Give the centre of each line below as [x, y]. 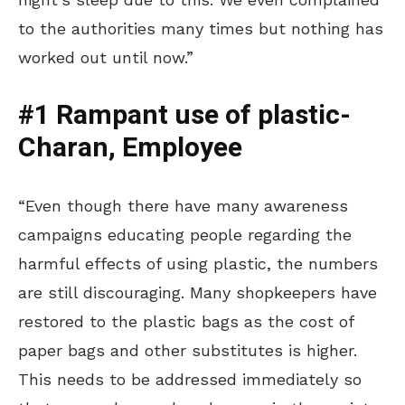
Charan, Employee [130, 148]
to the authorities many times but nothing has [201, 28]
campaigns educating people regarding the [185, 234]
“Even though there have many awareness [183, 205]
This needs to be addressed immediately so [190, 379]
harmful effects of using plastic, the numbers [198, 263]
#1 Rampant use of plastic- [184, 115]
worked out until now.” [106, 57]
